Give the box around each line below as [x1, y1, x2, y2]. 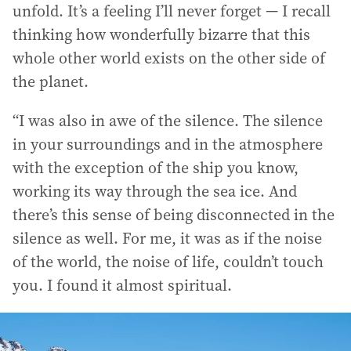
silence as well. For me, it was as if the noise [13, 227, 322, 249]
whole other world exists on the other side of [13, 47, 325, 69]
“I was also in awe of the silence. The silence [13, 110, 323, 132]
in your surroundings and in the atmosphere [13, 133, 323, 155]
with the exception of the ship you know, [13, 157, 299, 179]
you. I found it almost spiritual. [13, 274, 232, 296]
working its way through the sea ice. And [13, 180, 297, 202]
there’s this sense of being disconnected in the [13, 204, 335, 226]
